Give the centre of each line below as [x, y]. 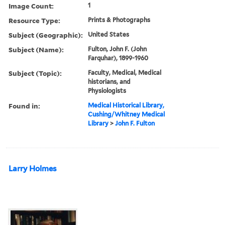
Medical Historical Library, [126, 105]
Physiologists [107, 90]
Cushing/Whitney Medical [127, 114]
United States [109, 34]
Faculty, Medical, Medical [125, 72]
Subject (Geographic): [46, 35]
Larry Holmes [33, 168]
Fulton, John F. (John [118, 49]
